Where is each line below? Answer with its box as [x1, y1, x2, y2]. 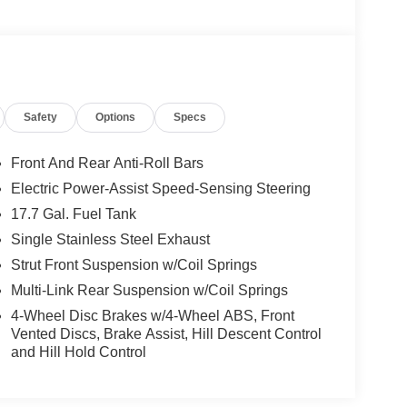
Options [95, 111, 136, 124]
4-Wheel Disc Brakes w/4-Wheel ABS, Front [10, 308, 294, 324]
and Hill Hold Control [10, 344, 146, 361]
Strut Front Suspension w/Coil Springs [10, 257, 257, 273]
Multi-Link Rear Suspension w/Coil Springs [10, 283, 288, 299]
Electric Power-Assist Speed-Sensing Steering [10, 181, 311, 197]
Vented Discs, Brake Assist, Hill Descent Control [10, 326, 322, 342]
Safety [24, 111, 58, 124]
